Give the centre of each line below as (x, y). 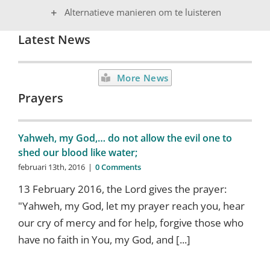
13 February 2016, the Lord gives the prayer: (122, 189)
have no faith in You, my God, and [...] (104, 239)
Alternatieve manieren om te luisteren (143, 12)
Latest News (54, 39)
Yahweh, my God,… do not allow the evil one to (125, 138)
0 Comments (118, 167)
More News (143, 77)
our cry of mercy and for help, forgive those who (130, 222)
